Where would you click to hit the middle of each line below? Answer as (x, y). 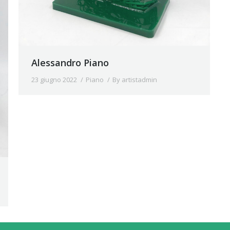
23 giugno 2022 (54, 80)
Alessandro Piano (70, 63)
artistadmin (139, 80)
